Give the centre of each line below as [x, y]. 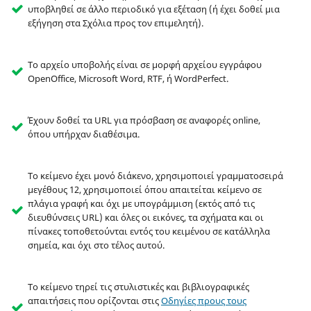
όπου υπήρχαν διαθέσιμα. [83, 134]
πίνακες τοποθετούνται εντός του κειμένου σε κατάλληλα [149, 232]
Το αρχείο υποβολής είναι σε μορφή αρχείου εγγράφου [144, 65]
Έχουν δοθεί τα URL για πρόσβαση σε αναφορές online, [144, 120]
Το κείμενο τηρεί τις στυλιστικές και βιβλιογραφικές [138, 287]
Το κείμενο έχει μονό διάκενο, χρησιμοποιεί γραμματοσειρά [155, 176]
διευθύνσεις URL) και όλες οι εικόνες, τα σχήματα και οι [145, 218]
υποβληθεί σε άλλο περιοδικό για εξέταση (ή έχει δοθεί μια [153, 9]
